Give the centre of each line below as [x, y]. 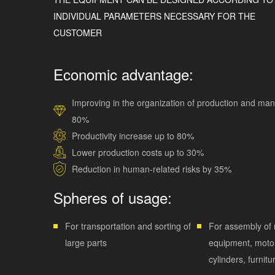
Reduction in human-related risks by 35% [152, 168]
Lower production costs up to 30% [138, 152]
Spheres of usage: [113, 197]
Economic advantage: [123, 74]
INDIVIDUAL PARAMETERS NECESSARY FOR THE [154, 16]
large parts [86, 242]
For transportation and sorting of [128, 226]
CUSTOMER [78, 32]
